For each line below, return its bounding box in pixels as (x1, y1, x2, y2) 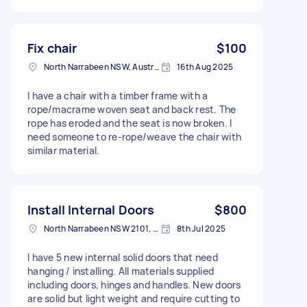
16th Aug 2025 (177, 60, 234, 73)
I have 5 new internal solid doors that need (27, 250, 218, 264)
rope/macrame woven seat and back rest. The (27, 102, 236, 116)
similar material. (27, 143, 100, 157)
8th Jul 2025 (177, 222, 225, 234)
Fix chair (27, 39, 77, 56)
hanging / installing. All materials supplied (27, 264, 214, 278)
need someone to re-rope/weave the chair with (27, 130, 241, 143)
